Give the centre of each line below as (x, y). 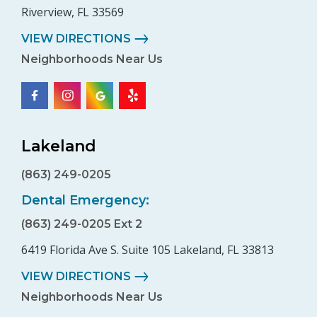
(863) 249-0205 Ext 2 (82, 224)
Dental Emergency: (85, 201)
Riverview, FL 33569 (73, 12)
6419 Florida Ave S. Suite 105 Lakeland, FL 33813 (148, 250)
